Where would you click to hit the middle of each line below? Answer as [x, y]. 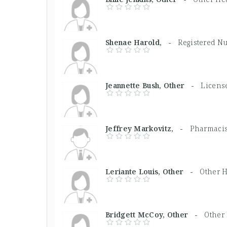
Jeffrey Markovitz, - [148, 128]
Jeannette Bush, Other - [153, 85]
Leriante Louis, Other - [153, 171]
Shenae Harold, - [142, 42]
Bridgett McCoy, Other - [155, 214]
